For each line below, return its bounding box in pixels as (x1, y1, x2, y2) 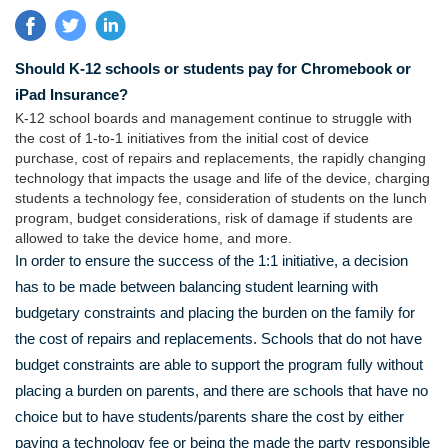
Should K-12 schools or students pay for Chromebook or (15, 60, 411, 78)
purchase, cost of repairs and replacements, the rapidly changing (15, 150, 426, 167)
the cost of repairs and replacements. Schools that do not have (15, 330, 422, 348)
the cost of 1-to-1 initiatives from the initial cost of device (15, 130, 369, 147)
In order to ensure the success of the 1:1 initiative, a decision (15, 252, 408, 270)
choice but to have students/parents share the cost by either (15, 408, 404, 426)
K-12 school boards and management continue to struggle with (15, 110, 412, 127)
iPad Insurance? (15, 86, 128, 104)
